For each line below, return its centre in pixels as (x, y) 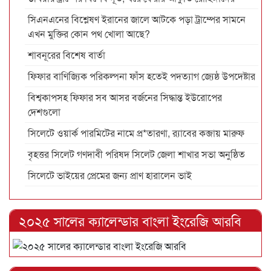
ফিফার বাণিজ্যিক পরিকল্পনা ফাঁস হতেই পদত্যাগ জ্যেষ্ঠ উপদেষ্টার (142, 76)
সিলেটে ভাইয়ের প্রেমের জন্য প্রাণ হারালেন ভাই (110, 175)
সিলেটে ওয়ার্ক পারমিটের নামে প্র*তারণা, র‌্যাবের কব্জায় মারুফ (136, 132)
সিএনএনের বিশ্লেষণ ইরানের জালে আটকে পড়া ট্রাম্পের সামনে (137, 19)
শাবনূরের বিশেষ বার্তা (67, 54)
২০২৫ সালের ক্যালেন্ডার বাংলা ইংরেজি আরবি (130, 220)
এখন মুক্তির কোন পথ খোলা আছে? (89, 33)
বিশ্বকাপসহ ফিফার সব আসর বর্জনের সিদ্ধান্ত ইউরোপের (125, 97)
